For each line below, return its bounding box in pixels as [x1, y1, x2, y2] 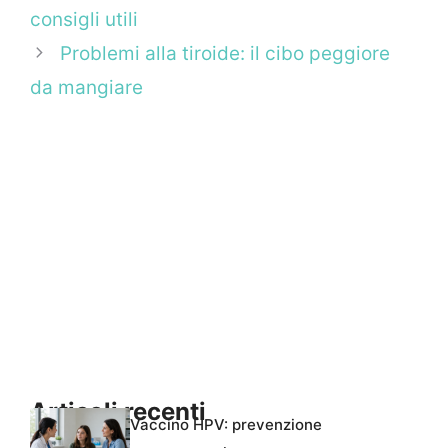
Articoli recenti [30, 397, 206, 427]
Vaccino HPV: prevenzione [130, 414, 322, 434]
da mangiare [30, 76, 143, 100]
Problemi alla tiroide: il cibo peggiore [60, 42, 391, 66]
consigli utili [30, 8, 138, 32]
